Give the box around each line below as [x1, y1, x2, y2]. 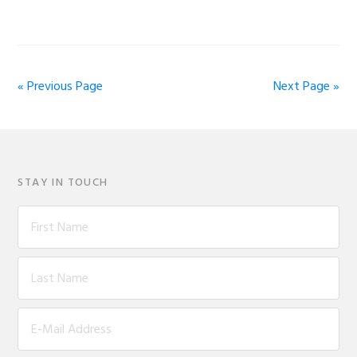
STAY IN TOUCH [18, 173, 108, 192]
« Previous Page [18, 76, 104, 97]
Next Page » [273, 76, 339, 97]
